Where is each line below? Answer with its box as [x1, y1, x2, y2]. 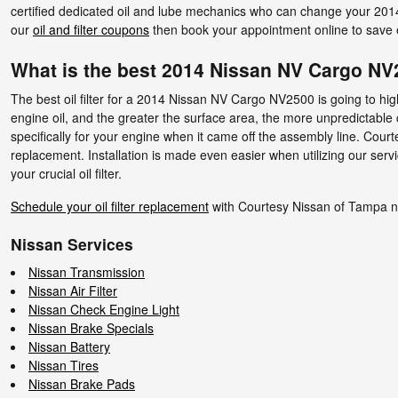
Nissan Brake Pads [28, 374, 135, 393]
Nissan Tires [28, 355, 99, 374]
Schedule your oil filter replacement [11, 197, 209, 215]
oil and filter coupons [33, 20, 149, 38]
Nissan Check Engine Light [28, 299, 179, 318]
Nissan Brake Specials [28, 318, 154, 337]
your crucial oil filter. [11, 164, 122, 182]
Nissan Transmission [28, 262, 145, 281]
